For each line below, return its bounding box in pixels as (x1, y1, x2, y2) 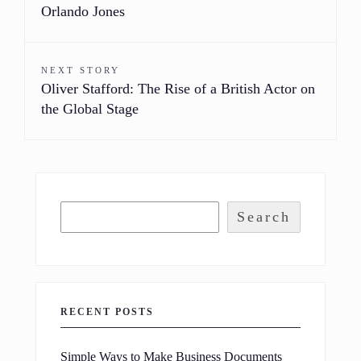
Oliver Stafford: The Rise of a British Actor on (41, 80, 315, 97)
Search (236, 208, 291, 225)
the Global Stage (41, 100, 139, 117)
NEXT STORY (41, 64, 120, 75)
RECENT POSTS (60, 305, 154, 317)
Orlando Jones (41, 2, 125, 19)
